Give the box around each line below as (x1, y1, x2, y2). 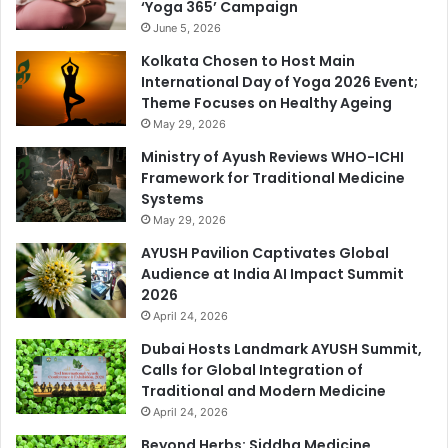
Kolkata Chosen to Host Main (141, 51, 355, 72)
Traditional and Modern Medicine (141, 381, 386, 402)
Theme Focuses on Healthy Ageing (141, 93, 392, 114)
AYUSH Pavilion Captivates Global (141, 243, 389, 264)
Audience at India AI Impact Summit (141, 264, 404, 285)
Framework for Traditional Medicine (141, 168, 405, 189)
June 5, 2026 (153, 21, 221, 36)
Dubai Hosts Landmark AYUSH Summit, (141, 339, 422, 360)
